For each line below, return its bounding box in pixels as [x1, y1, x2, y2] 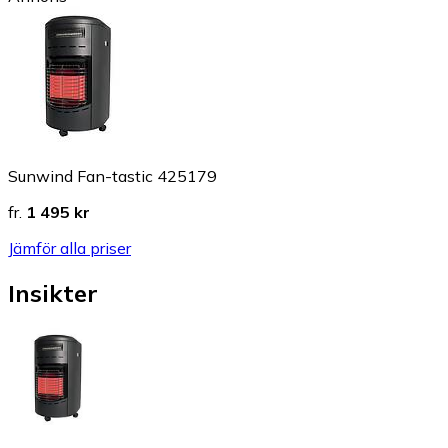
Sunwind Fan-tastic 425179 [8, 166, 217, 187]
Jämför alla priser [8, 238, 131, 259]
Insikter [8, 278, 98, 309]
